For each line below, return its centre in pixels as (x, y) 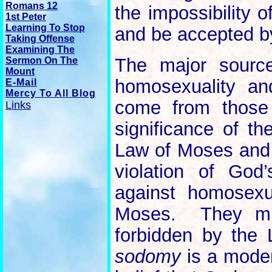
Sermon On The (42, 60)
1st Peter (26, 17)
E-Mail (21, 82)
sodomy (148, 256)
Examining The (40, 49)
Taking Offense (40, 39)
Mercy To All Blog (51, 93)
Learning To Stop (45, 28)
